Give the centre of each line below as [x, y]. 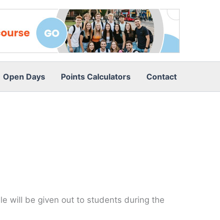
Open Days [24, 77]
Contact [162, 77]
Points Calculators [96, 77]
